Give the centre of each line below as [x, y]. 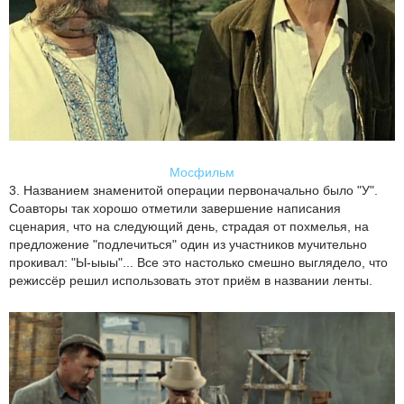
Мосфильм [202, 173]
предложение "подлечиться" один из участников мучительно [188, 245]
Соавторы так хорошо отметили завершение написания [175, 209]
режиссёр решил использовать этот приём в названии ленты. [191, 281]
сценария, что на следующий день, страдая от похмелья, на [189, 227]
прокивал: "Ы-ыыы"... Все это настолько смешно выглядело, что [198, 263]
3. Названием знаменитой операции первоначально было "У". [193, 191]
